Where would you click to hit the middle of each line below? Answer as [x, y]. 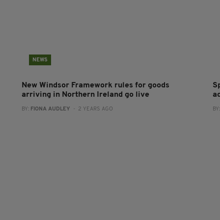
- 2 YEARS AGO [91, 109]
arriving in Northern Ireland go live [85, 95]
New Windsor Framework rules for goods [95, 85]
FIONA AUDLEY [50, 109]
